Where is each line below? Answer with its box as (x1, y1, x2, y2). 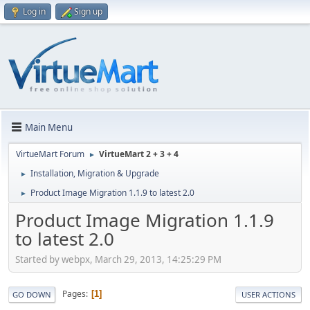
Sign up (74, 6, 102, 17)
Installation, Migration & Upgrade (30, 167, 159, 179)
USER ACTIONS (241, 289, 295, 300)
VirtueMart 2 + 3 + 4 (99, 148, 179, 160)
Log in (23, 6, 46, 17)
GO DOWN (12, 289, 51, 300)
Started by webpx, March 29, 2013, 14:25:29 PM (15, 253, 221, 266)
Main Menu (25, 120, 73, 134)
